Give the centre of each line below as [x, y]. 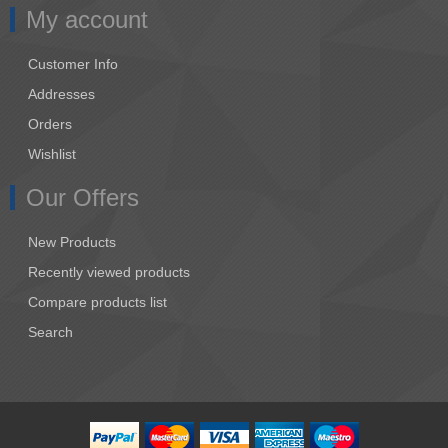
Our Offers [82, 198]
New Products [72, 242]
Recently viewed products [109, 272]
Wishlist [52, 154]
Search [50, 332]
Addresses [61, 94]
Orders [50, 124]
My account [87, 20]
